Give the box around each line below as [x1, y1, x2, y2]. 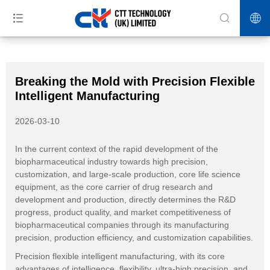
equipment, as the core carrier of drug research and [15, 182, 213, 192]
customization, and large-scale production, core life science [15, 169, 240, 179]
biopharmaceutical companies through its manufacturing [15, 220, 229, 230]
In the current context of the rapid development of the [15, 144, 218, 154]
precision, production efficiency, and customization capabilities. [15, 233, 253, 242]
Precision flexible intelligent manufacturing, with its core [15, 251, 225, 261]
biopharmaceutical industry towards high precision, [15, 157, 208, 166]
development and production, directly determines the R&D [15, 195, 236, 204]
